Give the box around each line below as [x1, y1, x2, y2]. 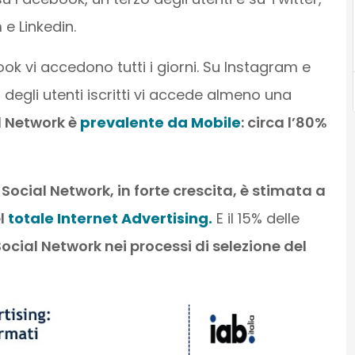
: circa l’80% [240, 113, 327, 133]
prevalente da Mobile [79, 113, 241, 133]
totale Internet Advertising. [7, 208, 212, 229]
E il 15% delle [212, 208, 300, 229]
